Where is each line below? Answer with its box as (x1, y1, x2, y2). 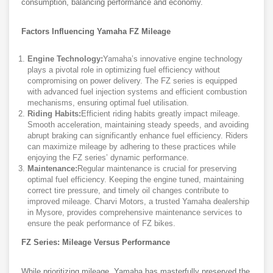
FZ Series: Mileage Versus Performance (21, 238, 170, 247)
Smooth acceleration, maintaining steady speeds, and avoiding (27, 120, 249, 130)
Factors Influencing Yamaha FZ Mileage (21, 27, 171, 37)
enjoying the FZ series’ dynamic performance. (27, 153, 189, 163)
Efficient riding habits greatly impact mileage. (81, 109, 240, 119)
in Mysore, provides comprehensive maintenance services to (27, 208, 242, 218)
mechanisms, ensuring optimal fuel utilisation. (27, 98, 189, 108)
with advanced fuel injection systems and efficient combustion (27, 87, 247, 97)
